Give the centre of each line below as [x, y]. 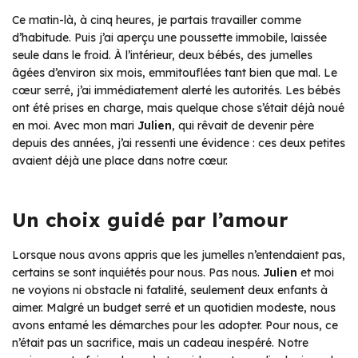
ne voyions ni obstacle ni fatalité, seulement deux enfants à [170, 290]
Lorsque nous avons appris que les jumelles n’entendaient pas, [179, 255]
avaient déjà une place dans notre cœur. [120, 161]
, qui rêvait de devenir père [243, 126]
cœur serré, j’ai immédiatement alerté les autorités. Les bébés [176, 91]
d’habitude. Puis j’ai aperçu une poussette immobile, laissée [169, 38]
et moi [316, 273]
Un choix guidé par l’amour [150, 220]
